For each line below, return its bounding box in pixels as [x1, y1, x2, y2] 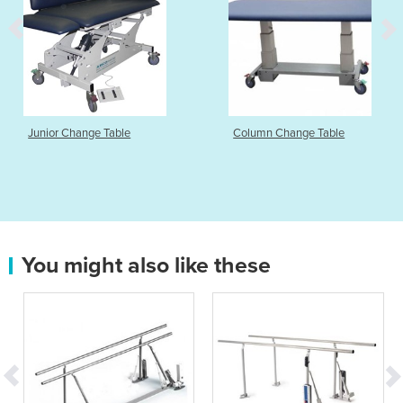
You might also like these [22, 251, 271, 279]
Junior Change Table [28, 125, 131, 140]
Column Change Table [233, 125, 345, 140]
